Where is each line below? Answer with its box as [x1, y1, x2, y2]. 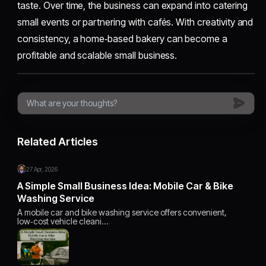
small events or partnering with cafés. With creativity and [17, 15, 254, 28]
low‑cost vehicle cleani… [17, 216, 109, 226]
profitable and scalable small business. [17, 49, 178, 61]
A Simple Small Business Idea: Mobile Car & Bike [17, 179, 234, 192]
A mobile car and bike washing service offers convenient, [17, 207, 227, 217]
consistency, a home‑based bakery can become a [17, 32, 228, 45]
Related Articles [17, 135, 99, 148]
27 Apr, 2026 [26, 165, 58, 173]
